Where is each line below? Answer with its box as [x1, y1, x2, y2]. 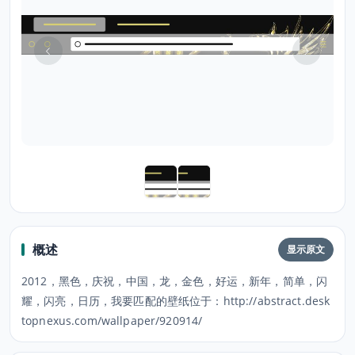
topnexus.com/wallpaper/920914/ [21, 313, 203, 328]
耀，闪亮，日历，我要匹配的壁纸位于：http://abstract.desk [21, 293, 330, 308]
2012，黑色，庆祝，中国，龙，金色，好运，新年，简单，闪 [21, 273, 328, 288]
